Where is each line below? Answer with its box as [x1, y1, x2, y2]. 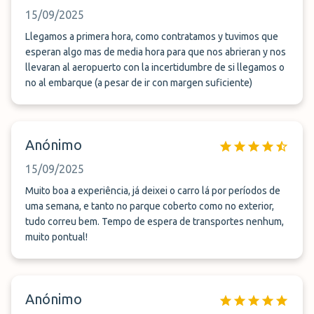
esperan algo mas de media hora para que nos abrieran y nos [25, 46, 286, 57]
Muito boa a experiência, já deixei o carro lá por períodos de [25, 185, 280, 196]
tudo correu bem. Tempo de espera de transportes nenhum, [25, 216, 284, 227]
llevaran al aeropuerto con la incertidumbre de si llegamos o [25, 62, 285, 73]
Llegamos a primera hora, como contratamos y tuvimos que [25, 31, 278, 42]
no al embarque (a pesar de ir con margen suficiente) [25, 77, 252, 88]
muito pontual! [25, 231, 88, 243]
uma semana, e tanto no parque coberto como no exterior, [25, 200, 274, 212]
